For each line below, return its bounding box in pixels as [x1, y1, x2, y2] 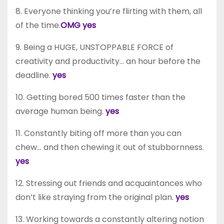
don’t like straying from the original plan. [15, 191, 175, 203]
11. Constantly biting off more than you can [15, 127, 181, 139]
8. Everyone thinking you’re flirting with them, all [15, 5, 202, 17]
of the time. [15, 19, 60, 31]
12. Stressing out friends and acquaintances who [15, 177, 202, 189]
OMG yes [60, 19, 96, 31]
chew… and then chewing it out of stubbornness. [15, 141, 204, 153]
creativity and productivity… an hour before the [15, 55, 200, 67]
